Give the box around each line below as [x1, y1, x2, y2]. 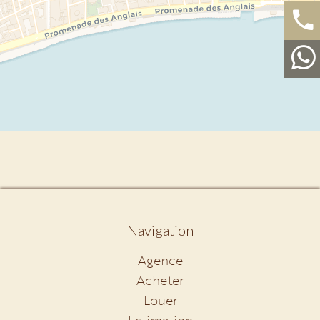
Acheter [136, 271, 184, 289]
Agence [137, 251, 183, 269]
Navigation [126, 221, 194, 239]
